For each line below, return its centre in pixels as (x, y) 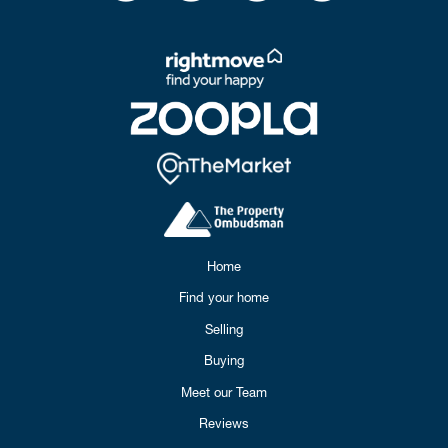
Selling (224, 328)
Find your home (224, 297)
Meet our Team (224, 391)
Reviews (224, 423)
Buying (224, 360)
